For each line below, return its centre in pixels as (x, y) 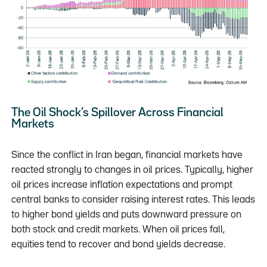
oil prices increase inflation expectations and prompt (122, 185)
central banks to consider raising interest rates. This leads (133, 200)
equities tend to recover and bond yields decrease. (118, 245)
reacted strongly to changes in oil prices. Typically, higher (132, 170)
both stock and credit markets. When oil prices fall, (118, 230)
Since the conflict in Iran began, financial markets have (127, 156)
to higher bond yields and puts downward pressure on (126, 215)
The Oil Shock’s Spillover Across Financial (14, 113)
